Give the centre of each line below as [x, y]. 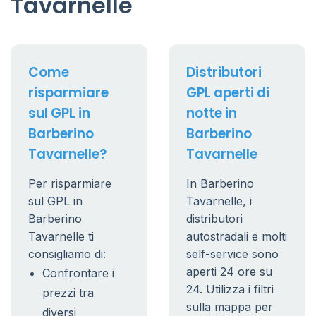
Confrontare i [78, 273]
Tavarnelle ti [61, 236]
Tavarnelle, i [219, 201]
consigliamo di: [67, 254]
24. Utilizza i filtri [230, 289]
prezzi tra [68, 293]
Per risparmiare [70, 183]
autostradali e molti [237, 236]
